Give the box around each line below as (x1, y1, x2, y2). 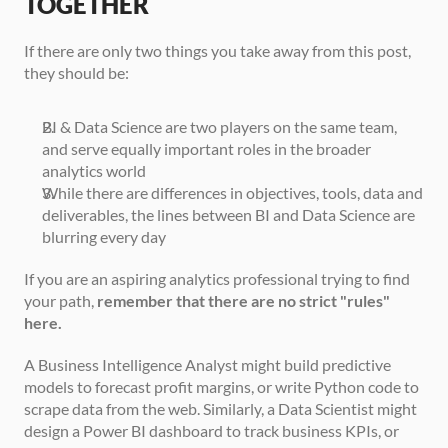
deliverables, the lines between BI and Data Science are (42, 204, 415, 224)
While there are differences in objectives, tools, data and (42, 182, 423, 202)
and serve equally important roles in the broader (42, 138, 371, 158)
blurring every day (42, 226, 166, 246)
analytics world (42, 160, 146, 180)
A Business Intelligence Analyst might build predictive (24, 354, 391, 374)
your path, (24, 290, 97, 310)
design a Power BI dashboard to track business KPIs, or (24, 420, 399, 440)
